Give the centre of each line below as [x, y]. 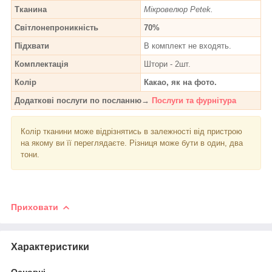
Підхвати [32, 46]
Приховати [35, 207]
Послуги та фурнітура [194, 100]
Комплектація [42, 64]
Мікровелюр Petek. [178, 9]
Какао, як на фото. [180, 82]
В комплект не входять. [188, 46]
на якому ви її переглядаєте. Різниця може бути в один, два [132, 143]
